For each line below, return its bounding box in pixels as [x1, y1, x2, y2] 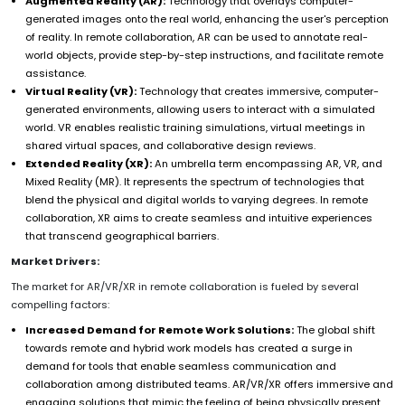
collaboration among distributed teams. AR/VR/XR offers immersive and [25, 376, 393, 391]
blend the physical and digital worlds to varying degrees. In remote [25, 192, 368, 207]
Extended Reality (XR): [25, 155, 152, 171]
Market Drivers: [11, 253, 99, 268]
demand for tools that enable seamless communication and [25, 358, 336, 373]
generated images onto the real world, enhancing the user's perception [25, 11, 389, 26]
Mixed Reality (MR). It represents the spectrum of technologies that [25, 174, 364, 189]
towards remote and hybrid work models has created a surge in [25, 340, 353, 355]
